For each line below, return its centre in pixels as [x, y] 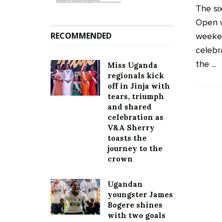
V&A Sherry [131, 128]
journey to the [135, 149]
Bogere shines [135, 205]
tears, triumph [136, 97]
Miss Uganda [133, 65]
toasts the [127, 138]
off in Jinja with [139, 86]
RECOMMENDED [81, 36]
